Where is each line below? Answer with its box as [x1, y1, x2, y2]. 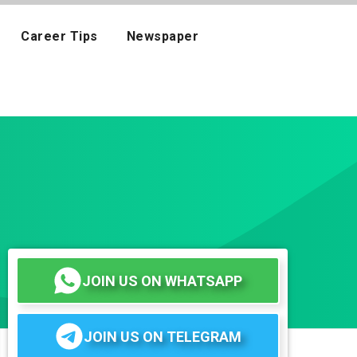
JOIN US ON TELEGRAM [83, 328, 241, 345]
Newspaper [126, 29, 199, 44]
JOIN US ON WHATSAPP [82, 272, 242, 289]
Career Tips [21, 29, 98, 44]
